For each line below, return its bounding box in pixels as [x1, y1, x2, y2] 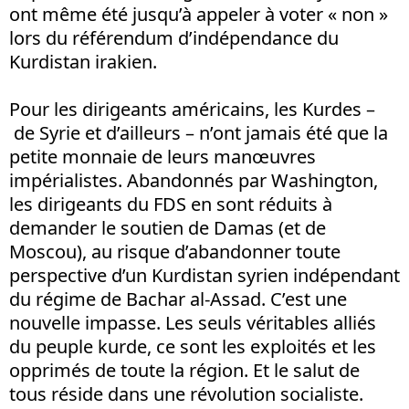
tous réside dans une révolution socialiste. [9, 382, 363, 407]
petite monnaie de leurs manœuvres [9, 144, 316, 170]
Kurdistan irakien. [9, 49, 157, 75]
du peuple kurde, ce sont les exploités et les [9, 334, 376, 360]
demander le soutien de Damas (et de [9, 215, 326, 241]
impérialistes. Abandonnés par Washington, [9, 168, 378, 194]
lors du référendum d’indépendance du [9, 26, 339, 51]
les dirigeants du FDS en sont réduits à [9, 192, 332, 217]
